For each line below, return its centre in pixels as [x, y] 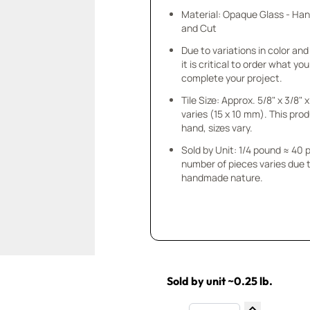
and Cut [199, 28]
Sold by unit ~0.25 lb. [220, 281]
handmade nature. [222, 177]
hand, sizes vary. [217, 128]
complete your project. [232, 78]
